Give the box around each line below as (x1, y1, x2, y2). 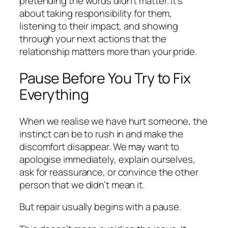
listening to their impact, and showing (19, 19, 179, 33)
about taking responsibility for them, (19, 7, 173, 20)
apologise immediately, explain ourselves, (19, 152, 195, 166)
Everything (19, 84, 89, 105)
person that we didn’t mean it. (19, 178, 145, 191)
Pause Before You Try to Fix (19, 68, 191, 89)
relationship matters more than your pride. (19, 45, 197, 59)
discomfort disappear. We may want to (19, 139, 180, 153)
